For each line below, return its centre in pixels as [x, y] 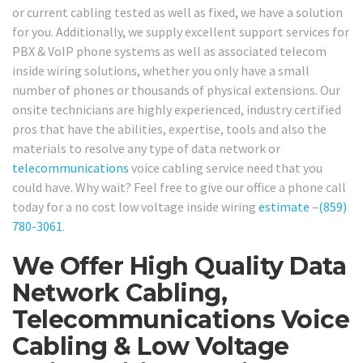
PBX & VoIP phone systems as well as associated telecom [169, 51]
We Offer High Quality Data [179, 267]
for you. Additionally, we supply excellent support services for [181, 32]
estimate [284, 207]
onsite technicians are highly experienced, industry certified [177, 110]
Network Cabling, [120, 293]
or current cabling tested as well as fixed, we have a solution [177, 13]
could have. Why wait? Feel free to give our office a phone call [179, 188]
